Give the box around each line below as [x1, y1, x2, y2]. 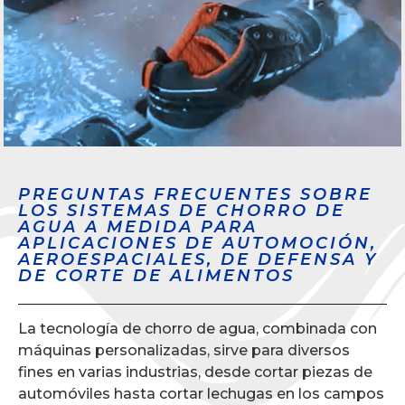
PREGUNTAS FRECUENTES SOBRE [18, 184, 372, 204]
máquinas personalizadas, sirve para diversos [18, 341, 350, 359]
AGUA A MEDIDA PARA [18, 216, 258, 237]
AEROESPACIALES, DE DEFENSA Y [18, 249, 378, 269]
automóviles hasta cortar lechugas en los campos [18, 384, 384, 402]
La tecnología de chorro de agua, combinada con [18, 319, 377, 337]
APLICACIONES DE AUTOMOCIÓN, [18, 232, 377, 253]
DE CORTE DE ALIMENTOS [18, 265, 295, 286]
